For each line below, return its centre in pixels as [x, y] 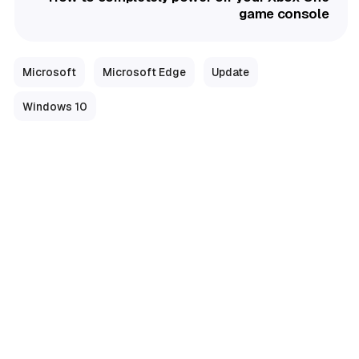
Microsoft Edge [144, 72]
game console [284, 14]
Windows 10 [54, 106]
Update [231, 72]
